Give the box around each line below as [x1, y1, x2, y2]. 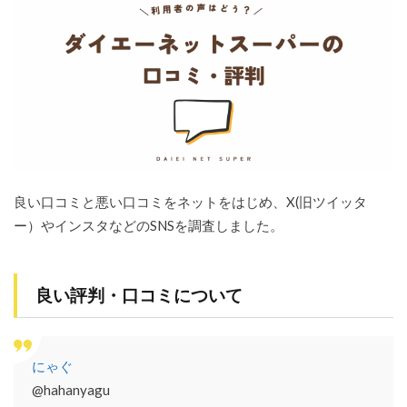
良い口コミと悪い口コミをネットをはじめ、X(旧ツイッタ [14, 194, 367, 211]
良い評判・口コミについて [35, 284, 243, 306]
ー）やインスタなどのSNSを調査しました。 [14, 217, 283, 234]
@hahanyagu [32, 382, 110, 399]
